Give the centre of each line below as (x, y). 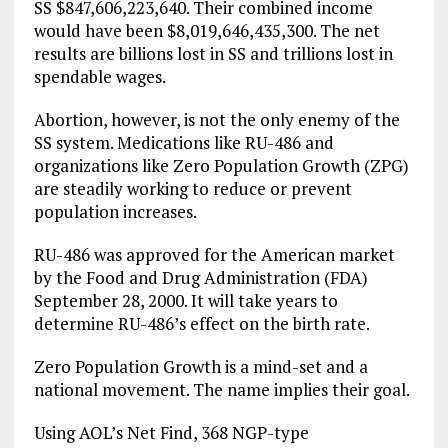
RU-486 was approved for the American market (214, 254)
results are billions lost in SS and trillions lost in (213, 53)
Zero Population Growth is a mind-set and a (200, 366)
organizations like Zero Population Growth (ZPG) (221, 165)
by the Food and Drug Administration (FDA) (200, 277)
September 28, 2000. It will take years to (185, 300)
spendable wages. (99, 76)
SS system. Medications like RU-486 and (183, 142)
